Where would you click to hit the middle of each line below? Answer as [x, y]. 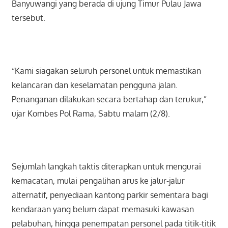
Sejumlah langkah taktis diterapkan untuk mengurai [106, 167]
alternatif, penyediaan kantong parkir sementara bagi [110, 195]
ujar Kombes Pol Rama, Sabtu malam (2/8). [91, 114]
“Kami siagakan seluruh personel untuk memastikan [106, 71]
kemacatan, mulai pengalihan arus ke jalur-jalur [98, 181]
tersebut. [28, 18]
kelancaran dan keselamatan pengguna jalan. [94, 85]
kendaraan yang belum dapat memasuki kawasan [103, 209]
